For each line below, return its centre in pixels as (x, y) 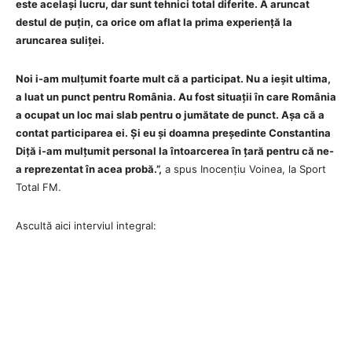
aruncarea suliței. (60, 40)
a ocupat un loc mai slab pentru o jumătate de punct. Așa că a (170, 114)
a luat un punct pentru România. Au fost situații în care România (176, 96)
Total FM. (38, 187)
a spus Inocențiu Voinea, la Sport (244, 169)
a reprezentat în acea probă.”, (89, 169)
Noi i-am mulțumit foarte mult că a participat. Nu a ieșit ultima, (173, 78)
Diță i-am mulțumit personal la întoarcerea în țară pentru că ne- (175, 150)
